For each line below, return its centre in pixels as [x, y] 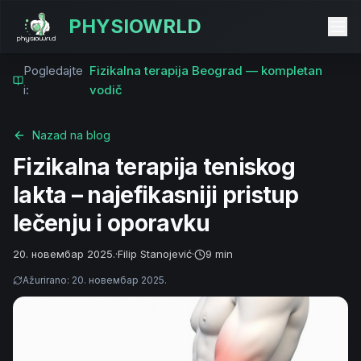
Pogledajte [54, 71]
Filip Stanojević [155, 254]
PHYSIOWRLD [135, 26]
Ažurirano [45, 280]
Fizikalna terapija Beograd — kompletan [206, 71]
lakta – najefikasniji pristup [156, 195]
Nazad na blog [71, 135]
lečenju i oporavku [112, 223]
